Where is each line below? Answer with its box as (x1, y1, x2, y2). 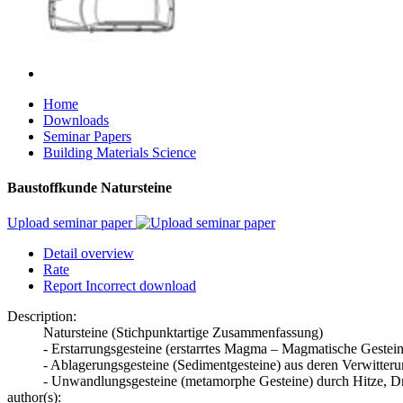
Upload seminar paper (7, 215, 136, 231)
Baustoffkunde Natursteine (7, 180, 172, 196)
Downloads (43, 112, 109, 128)
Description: (7, 309, 76, 325)
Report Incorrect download (43, 278, 196, 294)
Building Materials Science (43, 144, 196, 160)
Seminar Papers (43, 128, 131, 144)
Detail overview (43, 246, 134, 262)
